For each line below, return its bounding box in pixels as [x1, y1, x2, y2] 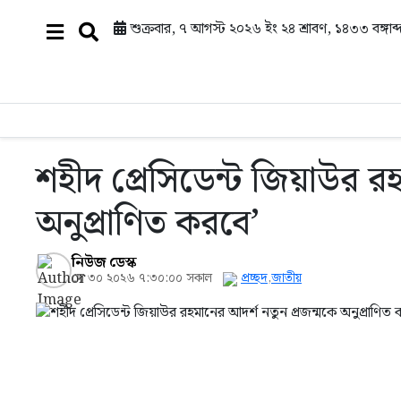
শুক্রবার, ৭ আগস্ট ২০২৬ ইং [130, 18, 281, 40]
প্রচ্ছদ [241, 269, 268, 289]
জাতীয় [271, 269, 302, 289]
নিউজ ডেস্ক [72, 252, 137, 275]
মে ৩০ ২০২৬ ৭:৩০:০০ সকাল [72, 269, 223, 289]
